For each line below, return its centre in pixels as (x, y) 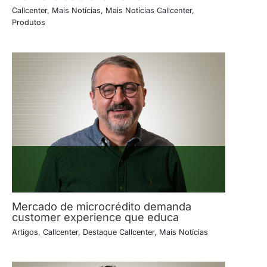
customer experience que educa (95, 217)
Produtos (29, 23)
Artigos (25, 232)
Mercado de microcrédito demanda (102, 207)
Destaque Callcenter (119, 232)
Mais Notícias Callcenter (149, 11)
